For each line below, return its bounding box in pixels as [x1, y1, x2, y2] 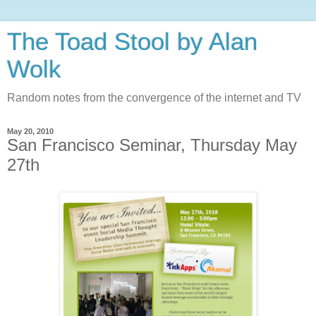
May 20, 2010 [7, 127, 54, 135]
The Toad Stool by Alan [7, 28, 257, 55]
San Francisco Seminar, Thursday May [7, 135, 297, 154]
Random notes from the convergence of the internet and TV [7, 92, 301, 104]
